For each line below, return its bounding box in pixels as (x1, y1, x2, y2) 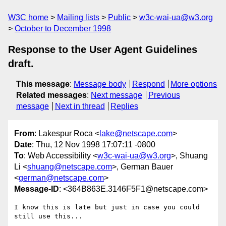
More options (171, 80, 217, 88)
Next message (91, 91, 142, 99)
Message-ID (14, 185, 59, 194)
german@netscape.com (19, 174, 104, 183)
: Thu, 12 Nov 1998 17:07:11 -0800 (32, 140, 155, 149)
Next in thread (54, 102, 105, 110)
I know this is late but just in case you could (14, 203, 200, 211)
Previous (148, 91, 180, 99)
